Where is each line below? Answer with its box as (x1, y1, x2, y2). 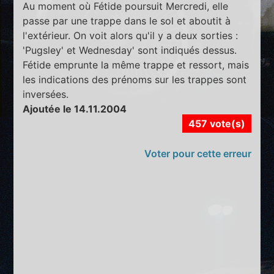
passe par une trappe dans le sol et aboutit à (23, 14, 231, 27)
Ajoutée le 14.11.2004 (23, 102, 127, 115)
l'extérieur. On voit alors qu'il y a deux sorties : (23, 29, 239, 42)
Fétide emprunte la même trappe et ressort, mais (23, 58, 250, 71)
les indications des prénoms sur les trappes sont (23, 73, 247, 86)
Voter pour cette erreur (144, 147, 251, 160)
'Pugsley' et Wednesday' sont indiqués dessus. (23, 43, 237, 56)
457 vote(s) (188, 117, 245, 130)
